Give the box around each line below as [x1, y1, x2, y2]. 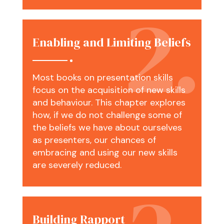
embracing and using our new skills [32, 146, 177, 159]
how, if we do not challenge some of [32, 109, 182, 121]
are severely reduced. [32, 159, 121, 171]
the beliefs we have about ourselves [32, 121, 182, 134]
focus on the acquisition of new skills [32, 84, 185, 96]
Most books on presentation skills [32, 71, 173, 84]
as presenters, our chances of [32, 134, 156, 146]
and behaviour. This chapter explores [32, 96, 185, 109]
